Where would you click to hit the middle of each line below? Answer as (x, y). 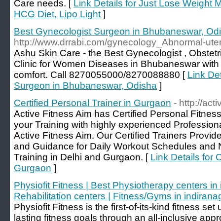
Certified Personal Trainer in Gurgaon (92, 103)
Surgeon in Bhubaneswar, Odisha (85, 86)
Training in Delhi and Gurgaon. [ (82, 157)
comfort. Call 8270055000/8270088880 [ (101, 75)
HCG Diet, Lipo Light (57, 14)
